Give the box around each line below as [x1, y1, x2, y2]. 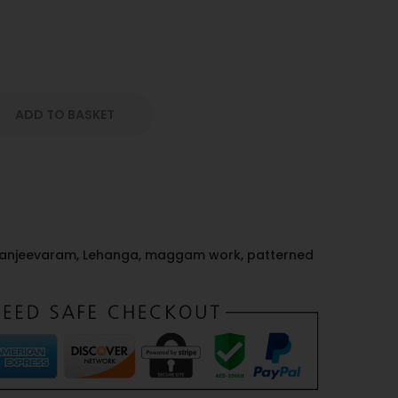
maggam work [145, 245, 241, 264]
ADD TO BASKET [15, 105, 115, 123]
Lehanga [83, 245, 139, 264]
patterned [247, 245, 314, 264]
